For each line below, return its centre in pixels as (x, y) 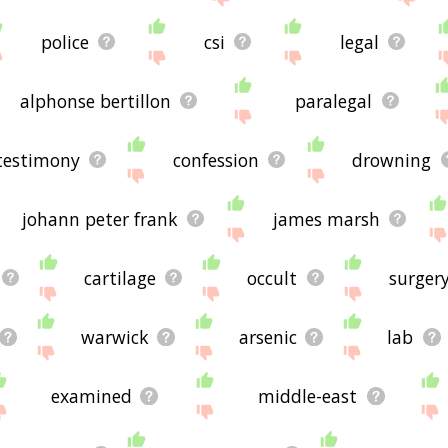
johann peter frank (100, 218)
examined (91, 395)
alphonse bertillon (95, 100)
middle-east (308, 395)
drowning (392, 159)
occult (272, 277)
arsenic (268, 336)
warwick (114, 336)
